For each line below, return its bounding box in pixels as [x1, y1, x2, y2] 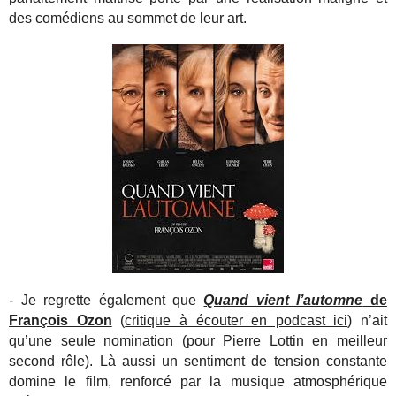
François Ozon [9, 312, 112, 328]
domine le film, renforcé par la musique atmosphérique [9, 373, 387, 389]
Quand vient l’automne [203, 292, 363, 308]
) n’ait [347, 312, 387, 328]
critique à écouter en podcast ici [125, 312, 348, 328]
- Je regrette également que [9, 292, 204, 308]
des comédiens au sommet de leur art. [9, 11, 247, 27]
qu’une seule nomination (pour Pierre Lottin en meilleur [9, 332, 387, 348]
